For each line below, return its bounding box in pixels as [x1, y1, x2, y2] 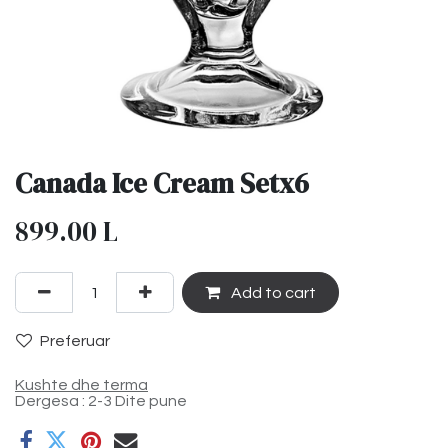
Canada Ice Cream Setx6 [15, 165, 309, 203]
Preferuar [40, 332, 110, 349]
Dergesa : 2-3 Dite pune [15, 393, 187, 410]
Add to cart [227, 284, 316, 301]
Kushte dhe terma [15, 377, 148, 394]
